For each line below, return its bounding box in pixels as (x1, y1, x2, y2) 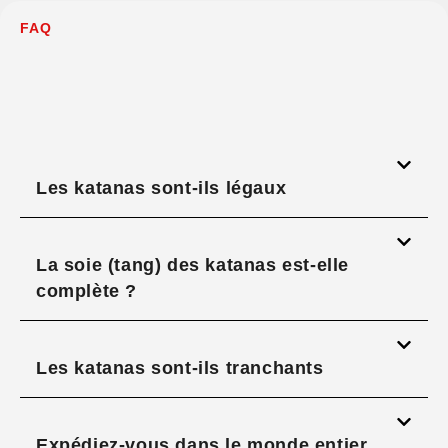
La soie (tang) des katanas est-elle (36, 255, 350, 276)
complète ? (36, 281, 137, 302)
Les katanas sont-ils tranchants (36, 358, 324, 379)
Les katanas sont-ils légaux (36, 178, 287, 199)
